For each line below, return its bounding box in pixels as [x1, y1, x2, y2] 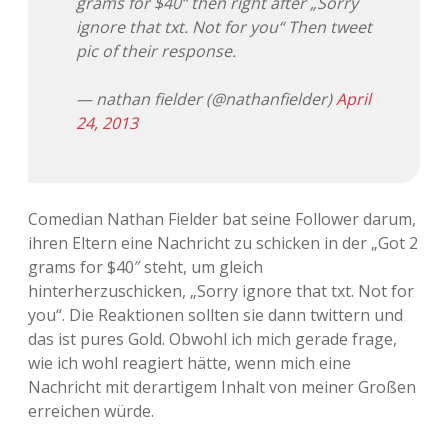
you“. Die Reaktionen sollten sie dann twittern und [28, 304, 403, 327]
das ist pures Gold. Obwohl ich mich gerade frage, [28, 328, 397, 351]
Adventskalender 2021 [141, 405, 307, 427]
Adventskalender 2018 [141, 261, 307, 283]
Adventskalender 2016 [141, 165, 307, 187]
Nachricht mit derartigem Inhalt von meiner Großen [28, 376, 416, 399]
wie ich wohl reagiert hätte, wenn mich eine [28, 352, 351, 375]
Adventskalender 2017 [141, 213, 307, 235]
